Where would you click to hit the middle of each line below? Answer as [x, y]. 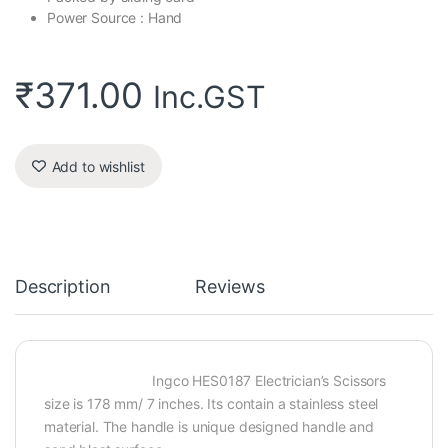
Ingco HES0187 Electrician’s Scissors [215, 381]
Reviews [230, 287]
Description [63, 287]
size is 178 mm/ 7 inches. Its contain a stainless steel [211, 404]
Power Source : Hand [115, 18]
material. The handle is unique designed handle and [209, 427]
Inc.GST [209, 97]
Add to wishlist [98, 166]
